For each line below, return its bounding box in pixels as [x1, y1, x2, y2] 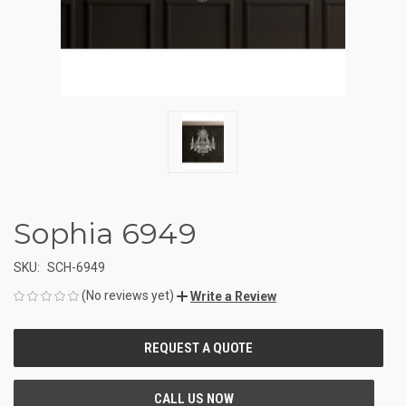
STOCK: [14, 352, 53, 367]
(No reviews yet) [82, 287, 174, 303]
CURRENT [14, 333, 65, 348]
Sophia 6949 [14, 215, 197, 251]
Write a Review [190, 288, 276, 304]
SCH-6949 [46, 259, 105, 275]
